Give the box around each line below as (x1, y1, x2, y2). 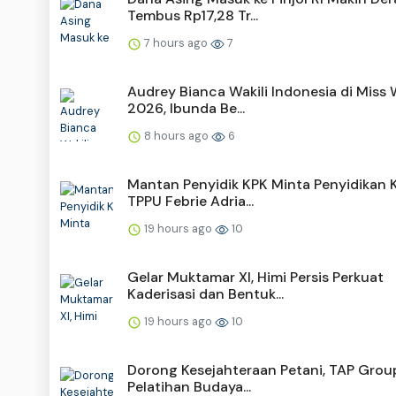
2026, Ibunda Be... (127, 98, 245, 118)
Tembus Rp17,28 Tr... (127, 5, 258, 25)
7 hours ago (141, 34, 210, 50)
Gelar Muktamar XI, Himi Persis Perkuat (127, 267, 384, 286)
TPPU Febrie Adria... (127, 191, 254, 210)
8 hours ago (141, 127, 211, 143)
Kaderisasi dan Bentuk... (127, 284, 284, 303)
